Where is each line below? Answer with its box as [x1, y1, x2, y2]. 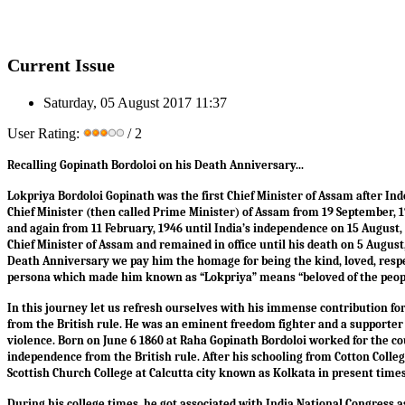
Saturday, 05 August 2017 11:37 [43, 94, 227, 110]
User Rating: [7, 125, 83, 141]
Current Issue [7, 54, 115, 75]
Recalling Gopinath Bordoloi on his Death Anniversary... [7, 157, 309, 172]
